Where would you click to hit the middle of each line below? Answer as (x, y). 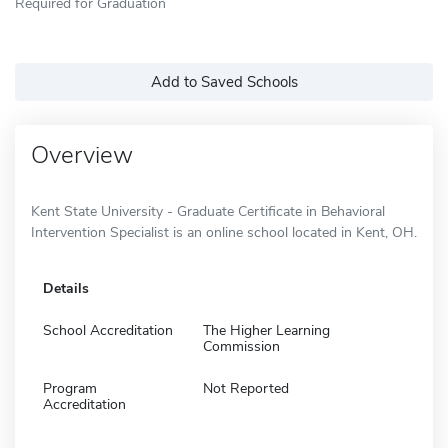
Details (66, 288)
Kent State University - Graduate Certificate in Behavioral (208, 211)
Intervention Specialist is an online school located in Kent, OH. (224, 232)
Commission (241, 346)
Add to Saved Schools (224, 81)
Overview (82, 154)
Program (70, 388)
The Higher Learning (266, 330)
